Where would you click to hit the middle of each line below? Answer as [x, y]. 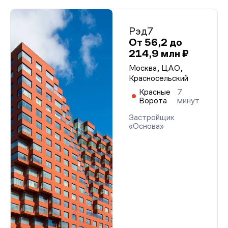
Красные [155, 92]
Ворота [153, 101]
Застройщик [152, 117]
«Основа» [146, 126]
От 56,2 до [155, 42]
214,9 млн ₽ [159, 53]
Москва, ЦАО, [156, 68]
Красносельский [159, 78]
